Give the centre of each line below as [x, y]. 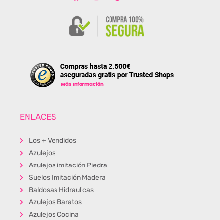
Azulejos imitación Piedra [68, 165]
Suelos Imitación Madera [67, 178]
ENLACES [38, 117]
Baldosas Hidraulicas [61, 190]
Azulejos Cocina [54, 215]
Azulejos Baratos [55, 202]
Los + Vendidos [52, 141]
